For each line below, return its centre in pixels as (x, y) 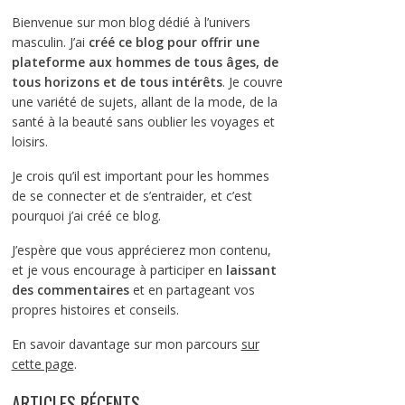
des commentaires (70, 290)
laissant (251, 270)
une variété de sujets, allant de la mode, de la (144, 102)
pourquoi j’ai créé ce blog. (86, 216)
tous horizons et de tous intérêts (117, 82)
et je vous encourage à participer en (118, 270)
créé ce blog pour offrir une (174, 42)
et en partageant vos (192, 290)
